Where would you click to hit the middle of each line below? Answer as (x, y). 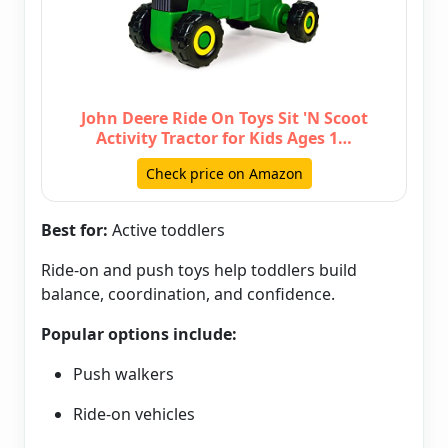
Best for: (74, 230)
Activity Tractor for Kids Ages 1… (224, 138)
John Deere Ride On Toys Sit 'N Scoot (224, 118)
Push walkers (123, 374)
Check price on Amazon (224, 174)
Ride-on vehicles (134, 414)
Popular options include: (139, 334)
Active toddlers (166, 230)
